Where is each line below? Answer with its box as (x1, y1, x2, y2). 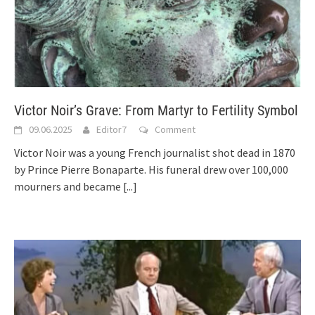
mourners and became (14, 179, 123, 193)
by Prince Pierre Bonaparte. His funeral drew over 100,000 (14, 162, 288, 176)
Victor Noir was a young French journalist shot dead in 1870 (14, 145, 295, 160)
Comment (155, 122, 195, 136)
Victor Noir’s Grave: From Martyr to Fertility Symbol (14, 101, 298, 119)
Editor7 (96, 122, 127, 136)
